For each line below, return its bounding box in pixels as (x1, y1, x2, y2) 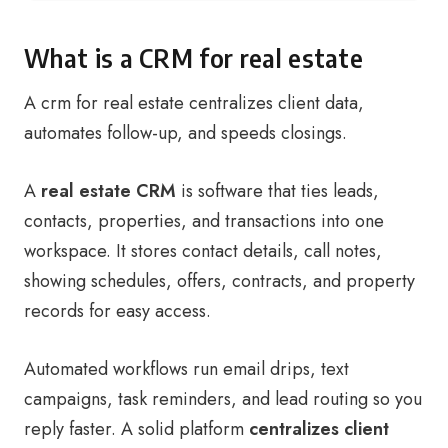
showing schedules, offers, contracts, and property (24, 268, 415, 294)
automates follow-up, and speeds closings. (24, 120, 347, 146)
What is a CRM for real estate (24, 42, 364, 74)
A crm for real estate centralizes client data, (24, 90, 364, 116)
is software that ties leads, (176, 178, 379, 204)
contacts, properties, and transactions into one (24, 208, 384, 234)
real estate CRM (41, 178, 176, 204)
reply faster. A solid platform (24, 416, 249, 442)
